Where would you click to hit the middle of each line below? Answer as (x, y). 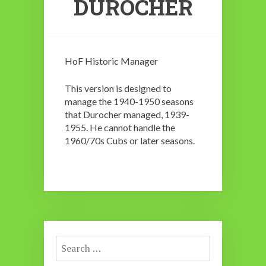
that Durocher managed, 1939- (127, 115)
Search (69, 239)
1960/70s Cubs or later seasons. (130, 141)
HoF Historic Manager (111, 61)
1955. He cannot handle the (120, 128)
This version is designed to (118, 88)
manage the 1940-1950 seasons (129, 102)
